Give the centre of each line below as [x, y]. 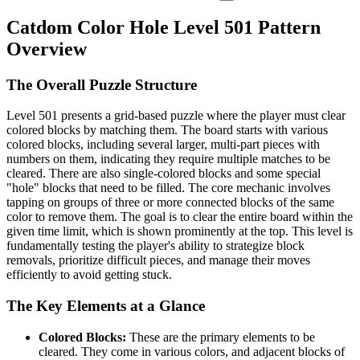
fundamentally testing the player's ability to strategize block [155, 246]
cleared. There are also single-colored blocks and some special [164, 174]
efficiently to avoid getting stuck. [89, 275]
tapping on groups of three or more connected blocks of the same [170, 202]
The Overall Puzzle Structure [102, 84]
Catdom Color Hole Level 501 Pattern [164, 27]
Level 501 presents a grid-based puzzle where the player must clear [176, 116]
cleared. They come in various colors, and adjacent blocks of [192, 351]
